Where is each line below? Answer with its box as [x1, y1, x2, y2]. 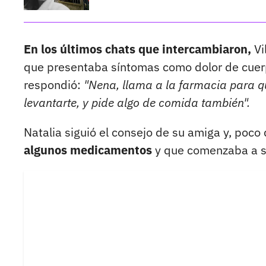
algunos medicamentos [24, 142, 152, 159]
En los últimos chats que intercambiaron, [24, 41, 251, 58]
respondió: [24, 77, 84, 93]
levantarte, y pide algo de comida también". [24, 94, 250, 111]
